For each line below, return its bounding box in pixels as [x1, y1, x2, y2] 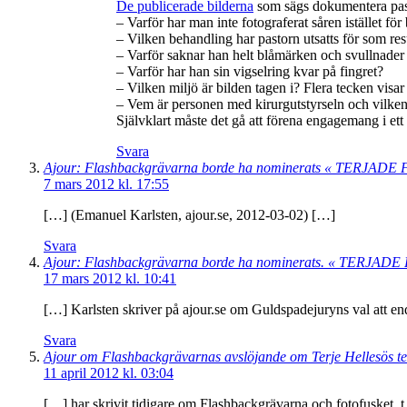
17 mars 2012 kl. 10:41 [44, 270, 176, 286]
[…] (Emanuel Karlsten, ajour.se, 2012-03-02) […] [44, 206, 335, 223]
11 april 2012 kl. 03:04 [44, 364, 174, 381]
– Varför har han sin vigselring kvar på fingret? [116, 63, 383, 79]
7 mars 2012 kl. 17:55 [44, 175, 169, 192]
